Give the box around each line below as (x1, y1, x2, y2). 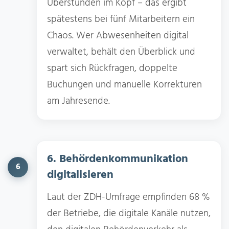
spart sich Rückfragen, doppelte (47, 60, 177, 76)
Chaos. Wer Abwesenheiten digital (47, 28, 189, 43)
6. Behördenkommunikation (47, 150, 188, 168)
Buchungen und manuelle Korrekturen (47, 77, 202, 93)
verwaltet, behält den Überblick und (47, 44, 195, 60)
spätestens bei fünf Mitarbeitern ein (47, 11, 195, 27)
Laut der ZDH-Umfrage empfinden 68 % (47, 189, 210, 205)
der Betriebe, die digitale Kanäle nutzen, (47, 205, 211, 221)
